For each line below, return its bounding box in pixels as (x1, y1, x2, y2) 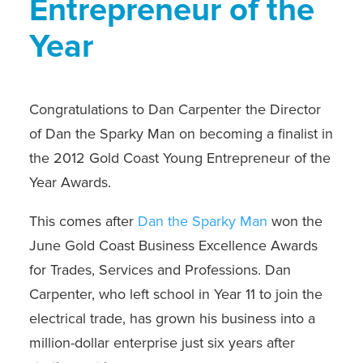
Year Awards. (28, 173, 111, 191)
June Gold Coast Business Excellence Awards (28, 237, 318, 254)
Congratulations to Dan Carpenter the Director (28, 100, 321, 118)
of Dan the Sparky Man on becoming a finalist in (28, 125, 333, 143)
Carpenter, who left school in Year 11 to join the (28, 285, 322, 303)
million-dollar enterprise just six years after (28, 334, 295, 352)
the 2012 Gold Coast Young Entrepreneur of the (28, 149, 331, 167)
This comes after (28, 212, 138, 230)
